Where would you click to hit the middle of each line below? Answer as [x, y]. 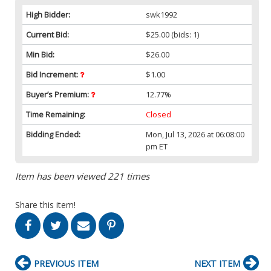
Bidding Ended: [53, 134]
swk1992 [162, 14]
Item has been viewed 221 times [82, 176]
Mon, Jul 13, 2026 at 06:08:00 [195, 134]
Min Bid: [40, 54]
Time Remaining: [56, 114]
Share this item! [45, 204]
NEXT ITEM [217, 263]
